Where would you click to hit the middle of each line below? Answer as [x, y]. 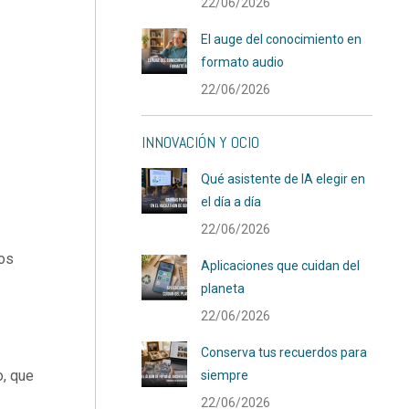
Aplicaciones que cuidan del [281, 266]
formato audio [243, 62]
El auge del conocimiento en [282, 39]
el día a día [231, 202]
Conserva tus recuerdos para [284, 352]
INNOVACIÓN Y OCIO [201, 142]
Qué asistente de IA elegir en [283, 179]
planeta [223, 288]
